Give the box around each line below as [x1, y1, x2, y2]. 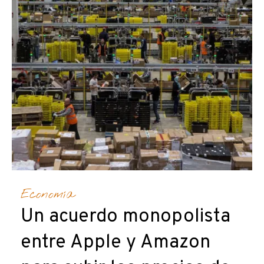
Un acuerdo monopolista [21, 205, 230, 229]
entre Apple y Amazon [21, 231, 210, 255]
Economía [21, 186, 74, 203]
